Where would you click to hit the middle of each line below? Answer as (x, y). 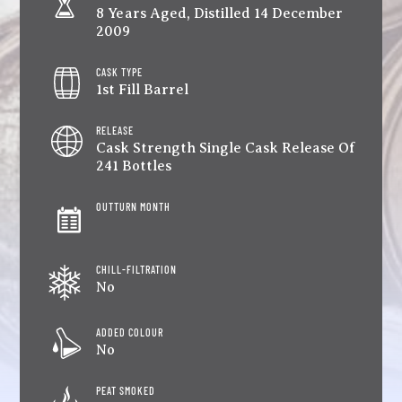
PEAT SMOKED (126, 390)
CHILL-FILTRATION (137, 269)
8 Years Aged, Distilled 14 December (220, 13)
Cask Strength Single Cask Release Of (226, 148)
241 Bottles (134, 166)
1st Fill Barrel (143, 89)
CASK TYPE (120, 71)
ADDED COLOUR (130, 332)
